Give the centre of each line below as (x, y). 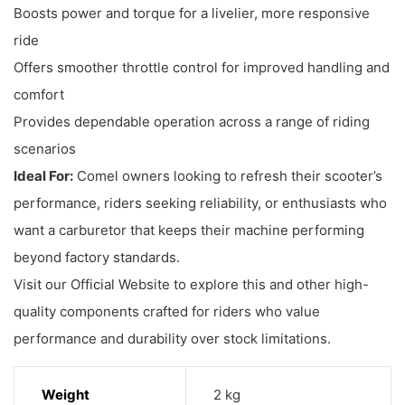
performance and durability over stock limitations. (172, 338)
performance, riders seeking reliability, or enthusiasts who (200, 202)
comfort (39, 94)
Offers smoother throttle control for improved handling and (202, 67)
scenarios (45, 148)
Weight (66, 394)
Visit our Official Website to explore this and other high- (191, 284)
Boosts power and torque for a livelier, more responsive (192, 13)
